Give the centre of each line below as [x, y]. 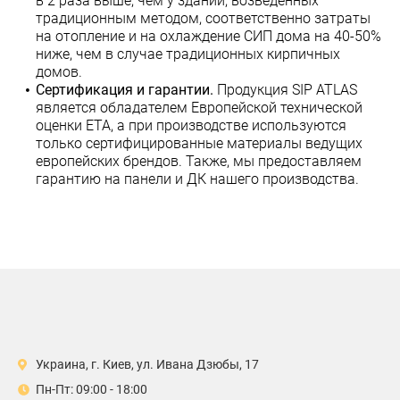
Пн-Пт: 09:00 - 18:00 [92, 389]
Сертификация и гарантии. [125, 90]
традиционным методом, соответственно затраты [203, 18]
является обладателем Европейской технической [199, 108]
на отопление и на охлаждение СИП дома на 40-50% [208, 36]
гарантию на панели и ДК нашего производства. [197, 179]
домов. [59, 72]
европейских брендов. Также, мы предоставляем [199, 161]
